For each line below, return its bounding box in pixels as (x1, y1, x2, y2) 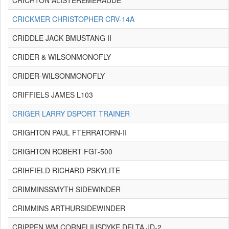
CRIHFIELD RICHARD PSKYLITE (12, 165, 120, 175)
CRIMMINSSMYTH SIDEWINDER (12, 184, 121, 194)
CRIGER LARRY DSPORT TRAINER (12, 108, 130, 119)
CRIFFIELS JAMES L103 (12, 89, 93, 100)
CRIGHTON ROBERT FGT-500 (12, 146, 112, 156)
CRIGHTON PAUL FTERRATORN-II (12, 127, 127, 138)
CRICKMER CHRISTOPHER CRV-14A (12, 14, 134, 24)
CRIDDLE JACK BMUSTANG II (12, 33, 111, 43)
